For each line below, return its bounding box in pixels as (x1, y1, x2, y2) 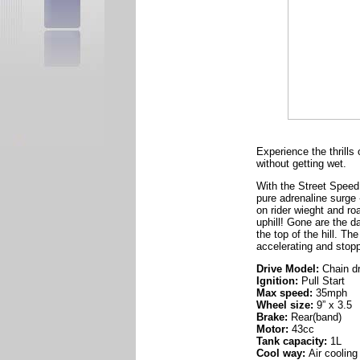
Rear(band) (291, 311, 342, 324)
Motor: (256, 323, 292, 336)
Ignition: (256, 275, 298, 288)
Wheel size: (256, 299, 313, 312)
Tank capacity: (256, 335, 330, 348)
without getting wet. (256, 157, 346, 170)
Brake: (256, 311, 291, 324)
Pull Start (298, 275, 345, 288)
